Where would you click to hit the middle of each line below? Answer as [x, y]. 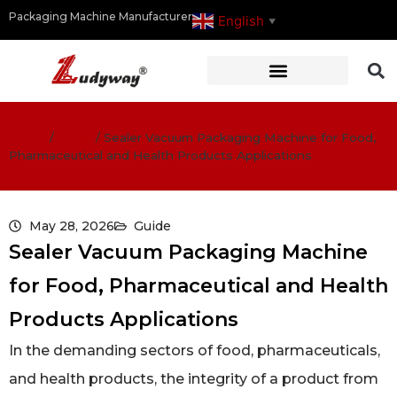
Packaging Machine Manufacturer [101, 16]
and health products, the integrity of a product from [194, 378]
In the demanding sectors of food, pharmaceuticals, [195, 350]
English [241, 20]
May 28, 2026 [71, 226]
